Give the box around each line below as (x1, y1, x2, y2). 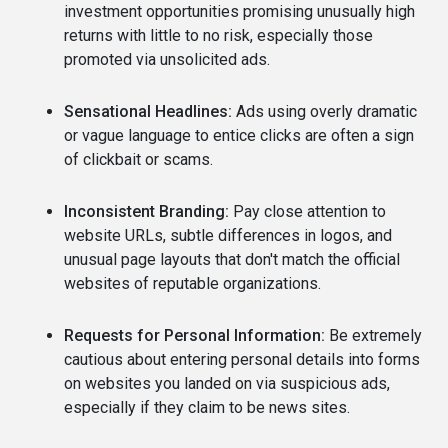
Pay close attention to (229, 202, 386, 221)
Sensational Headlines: (64, 102, 232, 121)
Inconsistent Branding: (64, 202, 229, 221)
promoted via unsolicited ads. (64, 50, 270, 69)
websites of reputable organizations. (64, 274, 321, 293)
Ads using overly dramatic (232, 102, 417, 121)
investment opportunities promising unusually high (64, 2, 415, 21)
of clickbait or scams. (64, 150, 213, 169)
